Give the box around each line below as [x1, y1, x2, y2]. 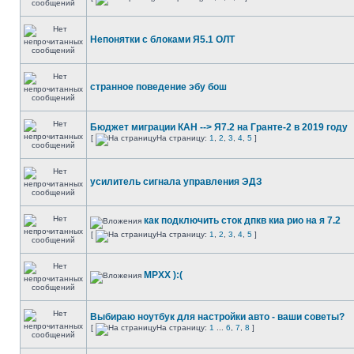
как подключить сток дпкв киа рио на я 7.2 [144, 215, 341, 226]
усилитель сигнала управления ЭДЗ [90, 176, 262, 187]
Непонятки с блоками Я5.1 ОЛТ [90, 34, 235, 45]
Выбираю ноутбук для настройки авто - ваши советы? [90, 311, 345, 322]
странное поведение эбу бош [90, 81, 227, 92]
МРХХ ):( [144, 269, 183, 281]
